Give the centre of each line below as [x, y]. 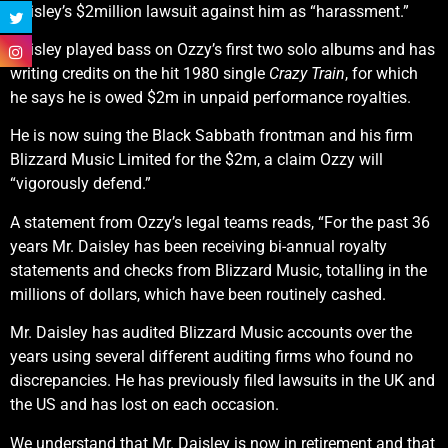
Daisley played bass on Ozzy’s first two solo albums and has [222, 49]
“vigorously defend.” [80, 184]
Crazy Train [307, 73]
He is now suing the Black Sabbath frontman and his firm [211, 136]
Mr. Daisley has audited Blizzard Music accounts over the [211, 333]
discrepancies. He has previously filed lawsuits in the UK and [222, 381]
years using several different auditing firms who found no [211, 357]
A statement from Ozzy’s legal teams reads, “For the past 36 [220, 222]
